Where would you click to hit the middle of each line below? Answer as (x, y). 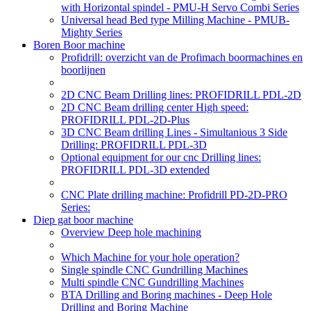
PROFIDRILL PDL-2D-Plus (125, 120)
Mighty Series (92, 32)
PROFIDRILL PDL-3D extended (135, 170)
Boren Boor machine (79, 45)
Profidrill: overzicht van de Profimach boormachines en (182, 57)
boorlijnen (83, 70)
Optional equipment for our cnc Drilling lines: (161, 157)
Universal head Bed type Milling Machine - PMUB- (175, 20)
